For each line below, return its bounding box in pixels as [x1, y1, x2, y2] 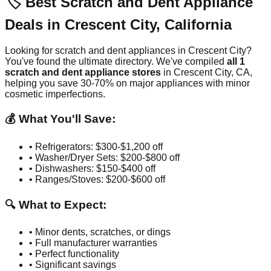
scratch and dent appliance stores [5, 67, 161, 77]
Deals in [5, 16, 65, 33]
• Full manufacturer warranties [29, 238, 157, 249]
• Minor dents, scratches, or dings [29, 227, 171, 238]
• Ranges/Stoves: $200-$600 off [29, 174, 165, 184]
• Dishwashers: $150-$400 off [29, 163, 155, 174]
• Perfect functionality [29, 249, 119, 260]
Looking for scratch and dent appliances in [5, 45, 188, 56]
